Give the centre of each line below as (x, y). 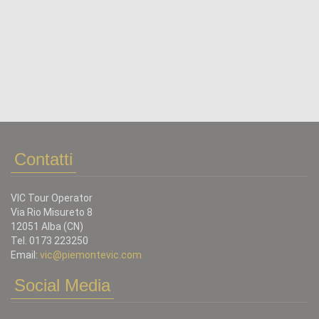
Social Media (62, 285)
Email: (25, 255)
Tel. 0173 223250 (49, 241)
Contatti (43, 159)
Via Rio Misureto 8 (52, 212)
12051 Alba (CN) (47, 226)
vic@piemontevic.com (91, 255)
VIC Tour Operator (52, 198)
